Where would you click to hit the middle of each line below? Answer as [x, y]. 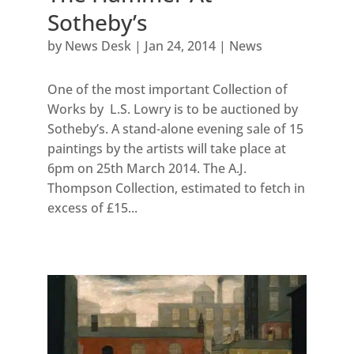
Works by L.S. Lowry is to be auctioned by [172, 109]
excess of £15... [92, 207]
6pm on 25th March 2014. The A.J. [147, 168]
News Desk [98, 45]
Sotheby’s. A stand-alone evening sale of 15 [175, 128]
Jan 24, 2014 [180, 45]
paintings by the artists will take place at [166, 148]
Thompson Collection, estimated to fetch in [176, 188]
